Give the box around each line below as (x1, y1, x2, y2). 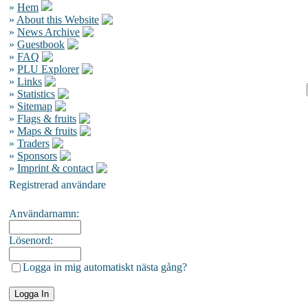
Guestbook (17, 38, 65, 50)
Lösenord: (9, 234, 53, 246)
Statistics (17, 88, 55, 100)
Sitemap (17, 100, 52, 112)
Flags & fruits (17, 113, 76, 124)
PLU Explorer (17, 63, 79, 75)
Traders (17, 137, 49, 149)
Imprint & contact (17, 162, 93, 174)
